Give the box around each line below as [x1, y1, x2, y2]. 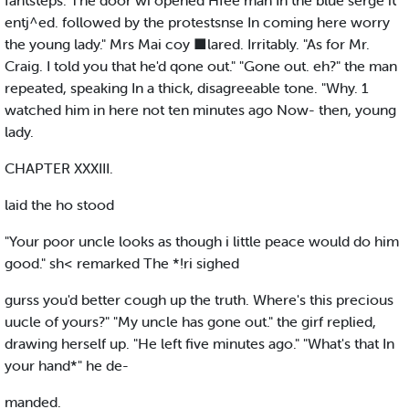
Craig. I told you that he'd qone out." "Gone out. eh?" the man [5, 57, 397, 76]
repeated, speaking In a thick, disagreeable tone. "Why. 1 [5, 79, 369, 98]
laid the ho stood [5, 195, 114, 215]
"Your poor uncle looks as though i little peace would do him [5, 232, 399, 251]
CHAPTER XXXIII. [5, 159, 113, 178]
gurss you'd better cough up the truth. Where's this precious [5, 290, 393, 309]
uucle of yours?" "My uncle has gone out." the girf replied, [5, 312, 376, 331]
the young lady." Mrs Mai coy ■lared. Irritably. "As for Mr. [5, 35, 370, 54]
